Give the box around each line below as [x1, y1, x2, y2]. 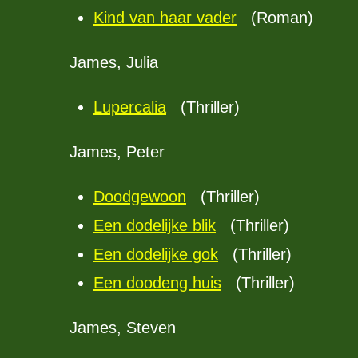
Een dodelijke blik [93, 217, 216, 234]
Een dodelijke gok [93, 245, 218, 263]
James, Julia [70, 54, 158, 71]
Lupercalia [93, 98, 166, 116]
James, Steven [70, 319, 176, 336]
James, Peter [70, 143, 165, 161]
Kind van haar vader [93, 9, 237, 26]
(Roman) [237, 9, 313, 26]
